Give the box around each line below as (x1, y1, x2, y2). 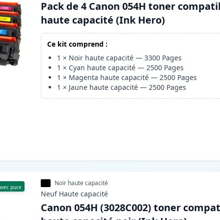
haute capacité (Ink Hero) (41, 13, 165, 27)
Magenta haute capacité (69, 73, 149, 82)
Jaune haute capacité (69, 82, 138, 92)
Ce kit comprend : (47, 39, 108, 49)
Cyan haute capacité (69, 63, 136, 73)
